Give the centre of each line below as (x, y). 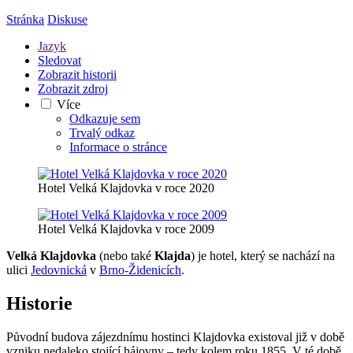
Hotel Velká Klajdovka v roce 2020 (126, 188)
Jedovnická (59, 269)
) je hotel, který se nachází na (263, 255)
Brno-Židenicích (140, 269)
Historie (39, 303)
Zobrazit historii (77, 74)
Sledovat (59, 60)
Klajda (173, 255)
